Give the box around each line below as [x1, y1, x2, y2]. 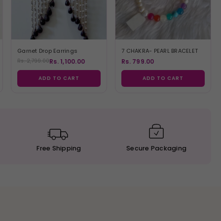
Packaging [149, 144, 187, 152]
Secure [126, 144, 149, 152]
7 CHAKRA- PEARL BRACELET [121, 46, 198, 55]
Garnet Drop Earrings [17, 46, 78, 55]
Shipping [50, 144, 81, 152]
